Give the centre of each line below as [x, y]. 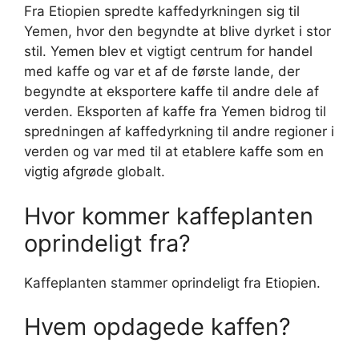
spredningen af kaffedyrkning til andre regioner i [179, 131]
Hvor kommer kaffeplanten [169, 216]
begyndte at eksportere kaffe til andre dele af [171, 91]
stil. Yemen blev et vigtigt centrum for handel [168, 51]
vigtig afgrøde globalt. [95, 171]
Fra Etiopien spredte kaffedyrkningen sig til [162, 11]
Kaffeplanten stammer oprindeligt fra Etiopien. [172, 282]
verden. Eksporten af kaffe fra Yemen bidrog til [175, 111]
